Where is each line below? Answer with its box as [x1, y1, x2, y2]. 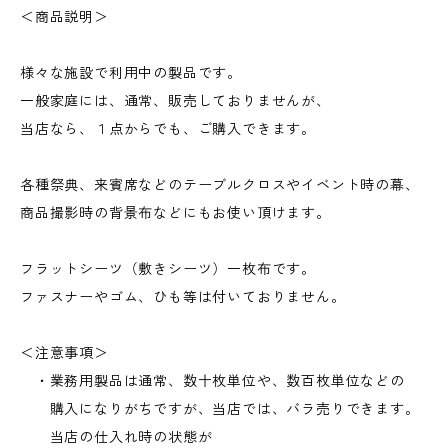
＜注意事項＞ [20, 344, 109, 362]
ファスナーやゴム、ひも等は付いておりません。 [20, 288, 346, 306]
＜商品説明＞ [20, 8, 109, 26]
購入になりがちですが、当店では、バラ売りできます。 [20, 400, 420, 418]
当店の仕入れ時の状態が [20, 428, 213, 446]
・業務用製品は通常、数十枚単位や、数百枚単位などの [20, 372, 405, 390]
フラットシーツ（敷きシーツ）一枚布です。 [20, 260, 316, 278]
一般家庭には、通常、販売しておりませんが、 [20, 92, 331, 110]
